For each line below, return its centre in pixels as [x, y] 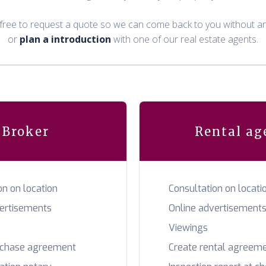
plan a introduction [65, 39]
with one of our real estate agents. [185, 39]
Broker [26, 132]
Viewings [188, 228]
